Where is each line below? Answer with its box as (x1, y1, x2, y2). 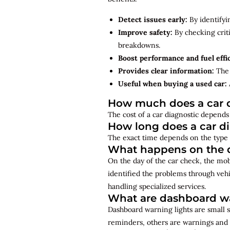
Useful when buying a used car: (118, 79, 229, 88)
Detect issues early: (118, 14, 187, 24)
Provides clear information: (118, 66, 216, 75)
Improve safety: (118, 27, 172, 37)
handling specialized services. (108, 181, 206, 191)
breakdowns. (118, 40, 162, 50)
